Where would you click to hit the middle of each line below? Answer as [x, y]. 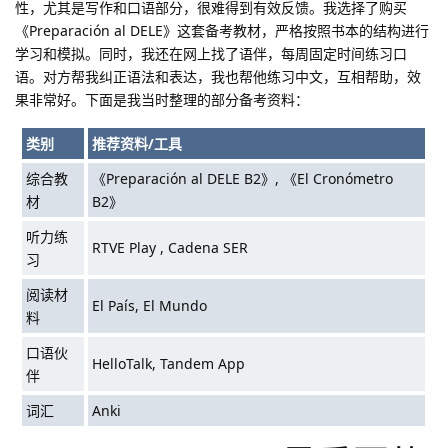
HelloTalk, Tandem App [169, 363]
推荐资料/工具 [137, 143]
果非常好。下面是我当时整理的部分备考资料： [162, 99]
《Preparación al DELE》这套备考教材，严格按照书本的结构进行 [222, 30]
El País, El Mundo [150, 305]
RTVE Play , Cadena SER [170, 247]
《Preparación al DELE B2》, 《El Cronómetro [243, 178]
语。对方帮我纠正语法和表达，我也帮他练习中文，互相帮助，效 [218, 76]
